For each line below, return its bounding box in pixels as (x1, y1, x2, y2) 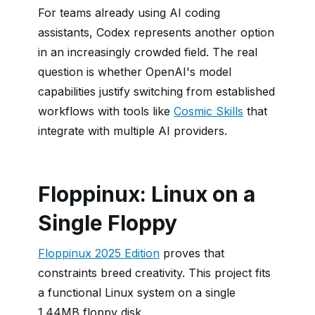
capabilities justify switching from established (38, 84, 275, 98)
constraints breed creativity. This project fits (38, 266, 271, 280)
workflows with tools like (38, 104, 174, 118)
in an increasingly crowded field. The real (38, 45, 257, 59)
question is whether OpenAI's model (38, 65, 231, 79)
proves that (160, 246, 224, 260)
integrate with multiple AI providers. (38, 124, 227, 138)
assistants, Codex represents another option (38, 25, 274, 39)
